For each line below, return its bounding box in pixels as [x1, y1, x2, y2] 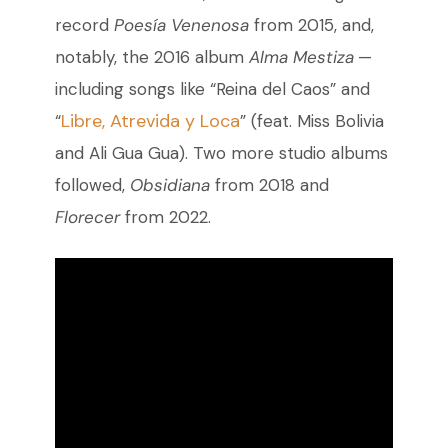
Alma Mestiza [248, 46, 354, 69]
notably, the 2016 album [54, 46, 249, 69]
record [54, 14, 114, 37]
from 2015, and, [248, 14, 374, 37]
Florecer [54, 206, 125, 229]
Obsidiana [129, 174, 210, 197]
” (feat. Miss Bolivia [239, 110, 384, 133]
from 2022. [124, 206, 211, 229]
